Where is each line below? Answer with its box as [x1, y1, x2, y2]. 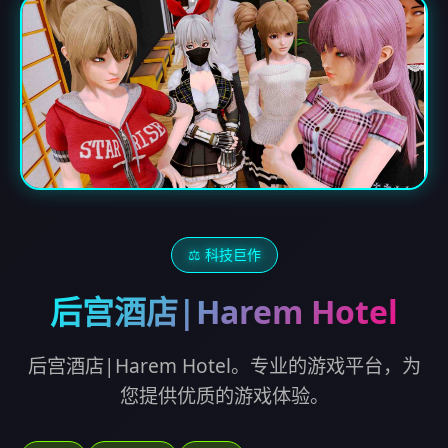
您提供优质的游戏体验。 [119, 382, 329, 410]
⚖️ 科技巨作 [187, 245, 261, 265]
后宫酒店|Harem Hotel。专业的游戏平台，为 [27, 352, 421, 380]
